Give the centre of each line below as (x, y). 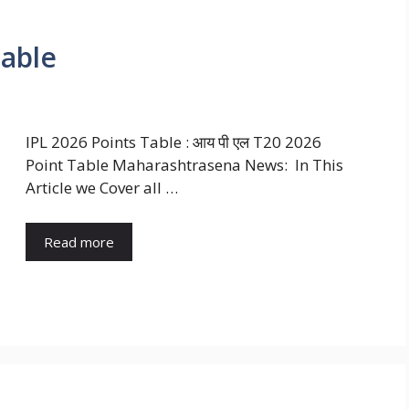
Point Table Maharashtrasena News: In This (184, 165)
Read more (79, 241)
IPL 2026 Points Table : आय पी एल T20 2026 (173, 142)
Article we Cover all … (102, 188)
